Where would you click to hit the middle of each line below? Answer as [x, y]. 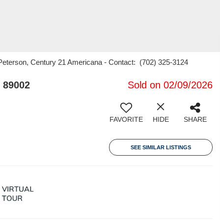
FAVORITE [126, 119]
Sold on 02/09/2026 [170, 85]
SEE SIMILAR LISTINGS [161, 147]
